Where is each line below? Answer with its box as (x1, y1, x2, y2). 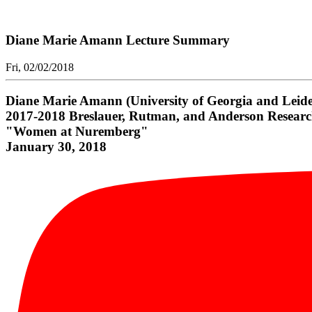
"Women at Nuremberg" (6, 124, 148, 139)
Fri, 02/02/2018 (6, 61, 74, 73)
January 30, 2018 (6, 139, 107, 155)
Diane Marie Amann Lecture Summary (6, 32, 230, 47)
